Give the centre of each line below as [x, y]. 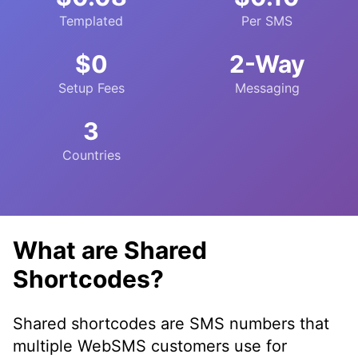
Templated [91, 21]
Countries [91, 155]
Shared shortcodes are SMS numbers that [171, 323]
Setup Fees [91, 88]
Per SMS [267, 21]
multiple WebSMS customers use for [150, 346]
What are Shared [110, 250]
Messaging [267, 88]
